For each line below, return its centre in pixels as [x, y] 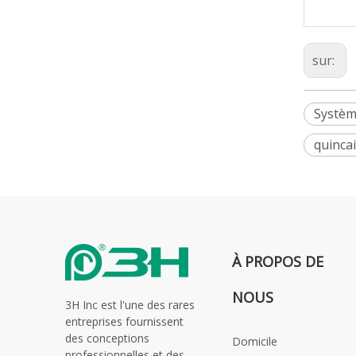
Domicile [255, 341]
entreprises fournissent [124, 321]
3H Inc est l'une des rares [130, 305]
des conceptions [107, 338]
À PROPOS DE [278, 261]
